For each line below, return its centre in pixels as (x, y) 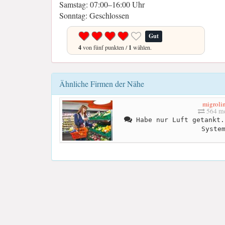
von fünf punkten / (105, 47)
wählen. (142, 47)
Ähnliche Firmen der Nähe (102, 84)
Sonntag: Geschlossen (94, 15)
